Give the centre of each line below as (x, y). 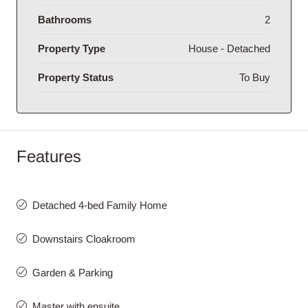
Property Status (76, 77)
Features (49, 156)
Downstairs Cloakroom (84, 239)
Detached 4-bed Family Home (100, 205)
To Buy (255, 77)
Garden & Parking (73, 272)
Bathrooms (65, 19)
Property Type (71, 48)
